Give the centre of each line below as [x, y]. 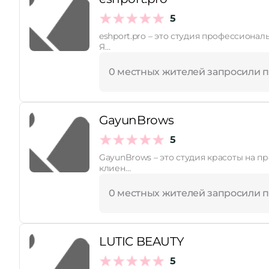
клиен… [115, 168]
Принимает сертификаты [89, 28]
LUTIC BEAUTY [142, 241]
